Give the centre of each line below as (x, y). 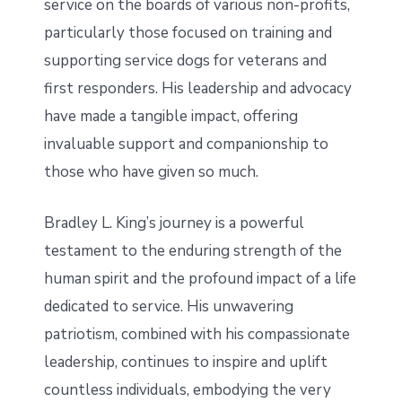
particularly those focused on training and (188, 33)
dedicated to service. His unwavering (168, 307)
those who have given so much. (151, 172)
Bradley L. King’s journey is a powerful (174, 223)
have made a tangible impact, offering (170, 117)
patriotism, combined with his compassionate (197, 335)
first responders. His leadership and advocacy (197, 89)
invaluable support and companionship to (186, 144)
